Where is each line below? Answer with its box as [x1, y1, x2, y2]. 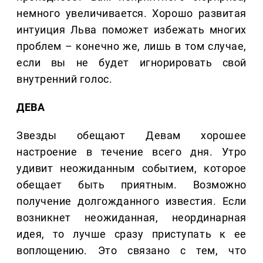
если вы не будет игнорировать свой [16, 56, 247, 69]
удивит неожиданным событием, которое [16, 162, 247, 175]
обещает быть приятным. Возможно [16, 178, 247, 191]
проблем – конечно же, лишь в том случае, [16, 40, 247, 53]
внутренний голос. [16, 73, 113, 86]
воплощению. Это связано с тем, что [16, 244, 247, 257]
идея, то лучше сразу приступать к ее [16, 228, 247, 241]
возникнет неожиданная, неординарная [16, 211, 247, 224]
